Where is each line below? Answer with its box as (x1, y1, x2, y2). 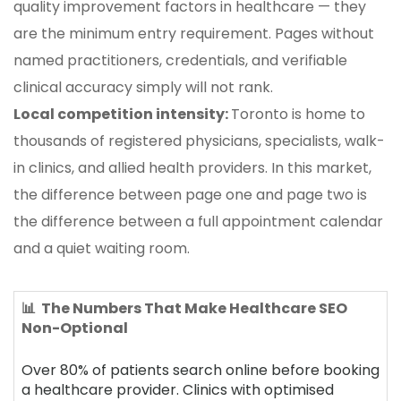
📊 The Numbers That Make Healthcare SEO (21, 297, 347, 319)
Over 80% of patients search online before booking (21, 359, 380, 380)
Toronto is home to (231, 103, 365, 124)
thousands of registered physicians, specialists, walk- (13, 130, 385, 151)
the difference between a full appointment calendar (13, 210, 383, 232)
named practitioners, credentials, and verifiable (13, 49, 347, 71)
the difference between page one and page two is (13, 183, 367, 205)
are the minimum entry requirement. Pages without (13, 22, 374, 44)
